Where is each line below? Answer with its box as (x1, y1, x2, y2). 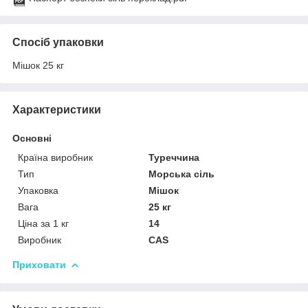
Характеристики (12, 104, 101, 116)
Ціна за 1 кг (18, 218, 69, 230)
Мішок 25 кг (12, 60, 64, 71)
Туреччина (148, 152, 200, 164)
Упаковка (18, 185, 58, 197)
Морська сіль (148, 168, 215, 180)
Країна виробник (18, 152, 93, 164)
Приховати (12, 259, 66, 271)
